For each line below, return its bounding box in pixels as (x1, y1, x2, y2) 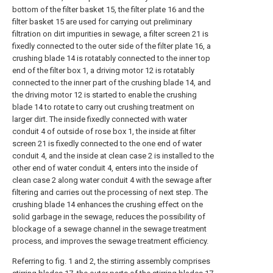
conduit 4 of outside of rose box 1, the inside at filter (12, 127, 196, 136)
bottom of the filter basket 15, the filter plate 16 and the (12, 5, 204, 14)
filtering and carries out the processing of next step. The (12, 188, 208, 197)
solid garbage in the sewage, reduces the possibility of (12, 212, 205, 221)
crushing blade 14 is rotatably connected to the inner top (12, 54, 210, 63)
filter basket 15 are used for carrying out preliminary (12, 17, 192, 26)
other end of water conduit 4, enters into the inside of (12, 163, 198, 172)
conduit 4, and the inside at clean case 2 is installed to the (12, 151, 214, 160)
